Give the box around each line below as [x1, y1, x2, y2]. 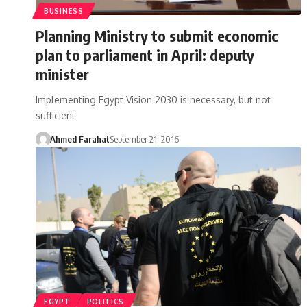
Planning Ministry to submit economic [36, 25, 278, 45]
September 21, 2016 [109, 133, 179, 145]
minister [36, 64, 89, 84]
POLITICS [86, 297, 125, 306]
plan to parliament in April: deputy [36, 45, 254, 64]
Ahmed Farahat [49, 133, 110, 145]
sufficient [36, 109, 75, 121]
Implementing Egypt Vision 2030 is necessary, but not [36, 93, 271, 106]
